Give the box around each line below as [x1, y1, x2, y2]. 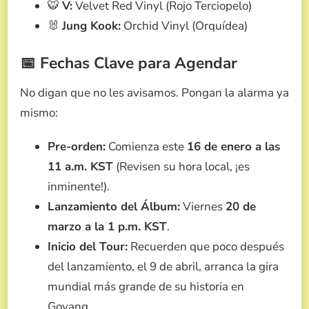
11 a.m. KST [48, 159, 113, 175]
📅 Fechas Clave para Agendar [20, 52, 237, 74]
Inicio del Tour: [48, 239, 128, 255]
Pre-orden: [48, 139, 106, 155]
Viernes [180, 199, 226, 215]
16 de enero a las [187, 139, 280, 155]
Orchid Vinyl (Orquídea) [121, 18, 248, 34]
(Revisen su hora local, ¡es [113, 159, 250, 175]
